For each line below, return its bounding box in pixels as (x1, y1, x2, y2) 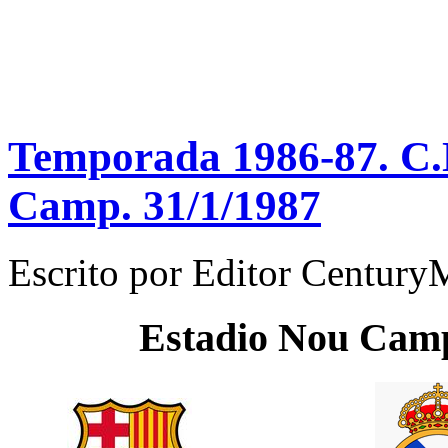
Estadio (138, 314, 278, 360)
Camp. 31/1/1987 (8, 181, 321, 229)
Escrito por (8, 250, 192, 294)
